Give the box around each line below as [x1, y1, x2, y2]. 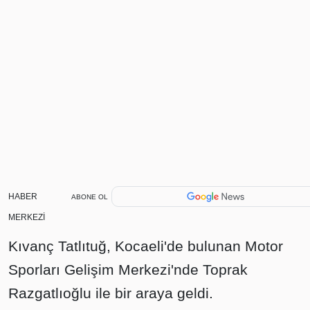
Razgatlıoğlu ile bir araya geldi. [8, 285, 213, 301]
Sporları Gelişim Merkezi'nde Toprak [8, 262, 248, 277]
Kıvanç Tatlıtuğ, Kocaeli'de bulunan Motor [8, 238, 283, 254]
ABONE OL [71, 192, 108, 201]
